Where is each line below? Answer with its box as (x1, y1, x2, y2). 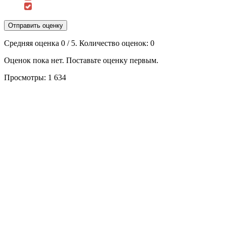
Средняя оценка (4, 38, 61, 47)
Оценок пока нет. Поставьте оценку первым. (4, 55, 158, 65)
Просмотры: (4, 73, 46, 82)
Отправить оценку (8, 21, 63, 29)
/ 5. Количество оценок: (65, 38, 150, 47)
